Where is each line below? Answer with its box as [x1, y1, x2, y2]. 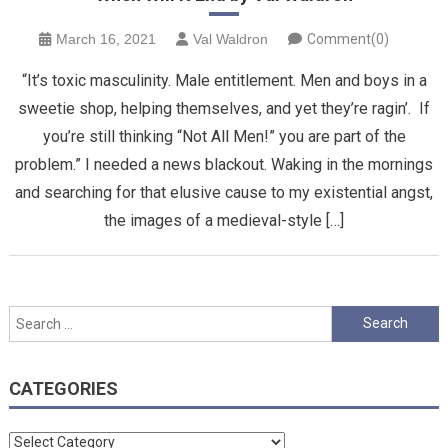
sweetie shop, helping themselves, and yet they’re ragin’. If [18, 98, 430, 118]
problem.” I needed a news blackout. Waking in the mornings [15, 154, 433, 174]
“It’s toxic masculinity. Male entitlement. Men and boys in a [21, 70, 427, 90]
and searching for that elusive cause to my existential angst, [15, 182, 433, 202]
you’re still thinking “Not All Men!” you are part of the [42, 126, 406, 146]
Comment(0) [307, 30, 389, 47]
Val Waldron [193, 30, 268, 47]
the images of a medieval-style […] [104, 210, 344, 230]
